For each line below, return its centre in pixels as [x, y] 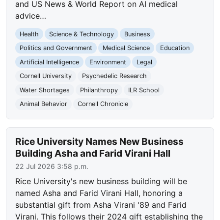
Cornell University [46, 76]
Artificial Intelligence [50, 62]
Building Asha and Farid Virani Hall [93, 153]
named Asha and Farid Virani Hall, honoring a [99, 193]
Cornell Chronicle [103, 104]
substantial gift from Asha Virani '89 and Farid [101, 205]
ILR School [144, 90]
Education [175, 48]
